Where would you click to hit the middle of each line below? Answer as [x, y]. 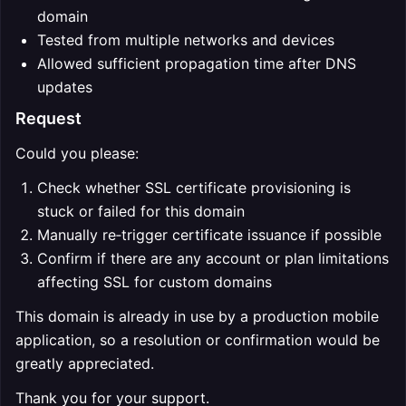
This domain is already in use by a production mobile [197, 316]
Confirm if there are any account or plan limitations [213, 258]
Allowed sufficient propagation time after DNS [197, 63]
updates [65, 87]
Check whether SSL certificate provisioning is [194, 188]
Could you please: [77, 153]
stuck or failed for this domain [141, 211]
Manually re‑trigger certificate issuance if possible [209, 235]
